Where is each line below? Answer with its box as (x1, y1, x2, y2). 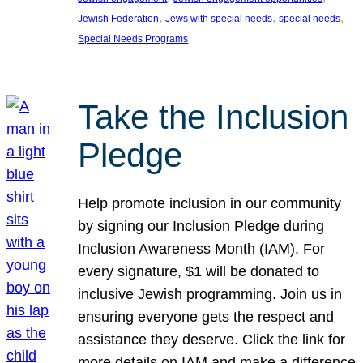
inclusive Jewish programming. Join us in (78, 286, 343, 303)
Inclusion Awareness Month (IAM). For (78, 241, 326, 258)
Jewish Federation (78, 12, 160, 24)
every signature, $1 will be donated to (78, 263, 320, 280)
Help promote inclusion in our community (78, 195, 342, 212)
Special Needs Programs (78, 32, 189, 45)
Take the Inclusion (78, 97, 349, 136)
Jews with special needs (165, 12, 273, 24)
